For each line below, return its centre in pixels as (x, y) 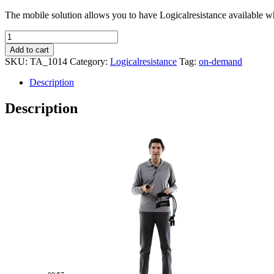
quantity (20, 57)
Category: (90, 61)
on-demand (220, 61)
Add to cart (29, 50)
